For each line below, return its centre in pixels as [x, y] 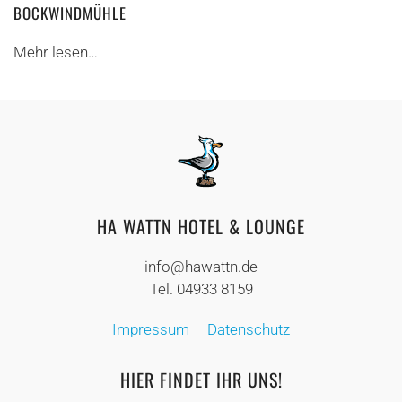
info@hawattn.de [201, 267]
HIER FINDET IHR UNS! [201, 380]
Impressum [151, 330]
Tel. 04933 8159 [201, 289]
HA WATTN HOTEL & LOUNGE [201, 227]
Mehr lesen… [56, 52]
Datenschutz [249, 330]
